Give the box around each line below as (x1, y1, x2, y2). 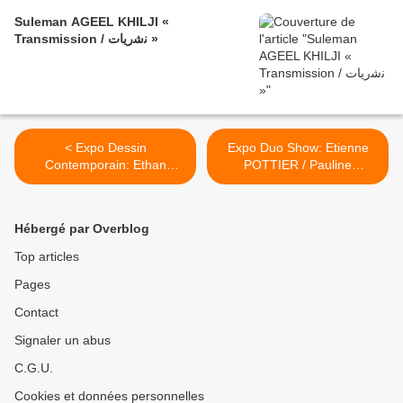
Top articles (14, 249, 79, 264)
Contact (14, 305, 58, 320)
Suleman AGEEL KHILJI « (14, 14, 169, 30)
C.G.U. (14, 361, 53, 376)
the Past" (79, 192, 131, 207)
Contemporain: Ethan (44, 157, 166, 173)
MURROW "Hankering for (32, 175, 178, 190)
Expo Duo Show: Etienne (227, 140, 369, 156)
